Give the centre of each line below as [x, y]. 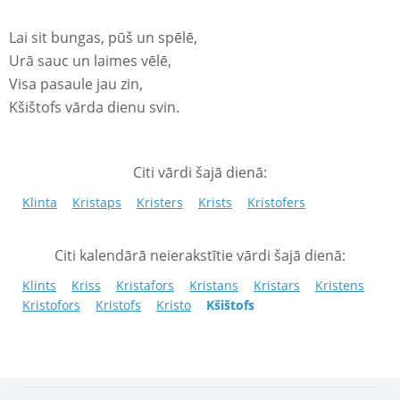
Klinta [40, 203]
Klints [39, 286]
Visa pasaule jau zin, [76, 84]
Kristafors [145, 286]
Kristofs [118, 305]
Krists [215, 203]
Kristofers [276, 203]
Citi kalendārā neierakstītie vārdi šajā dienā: [200, 256]
